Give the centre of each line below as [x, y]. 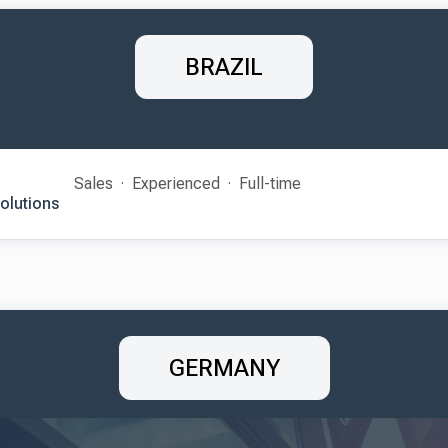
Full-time [270, 183]
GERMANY [224, 368]
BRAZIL [224, 67]
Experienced [176, 183]
